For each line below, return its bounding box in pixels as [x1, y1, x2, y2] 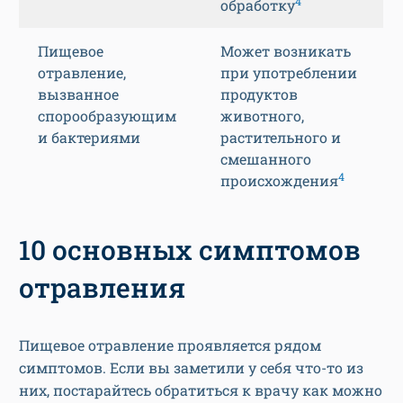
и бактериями [38, 128, 140, 148]
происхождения [220, 171, 338, 191]
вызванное [38, 85, 119, 104]
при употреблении [220, 63, 357, 83]
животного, [220, 106, 304, 126]
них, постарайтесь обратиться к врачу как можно [19, 381, 382, 400]
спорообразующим [38, 106, 176, 126]
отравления [19, 270, 192, 306]
